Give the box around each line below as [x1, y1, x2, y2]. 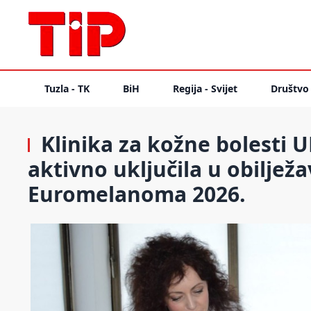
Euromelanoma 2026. [28, 180, 246, 208]
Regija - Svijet [173, 82, 237, 95]
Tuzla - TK [44, 82, 90, 95]
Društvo [271, 82, 309, 95]
